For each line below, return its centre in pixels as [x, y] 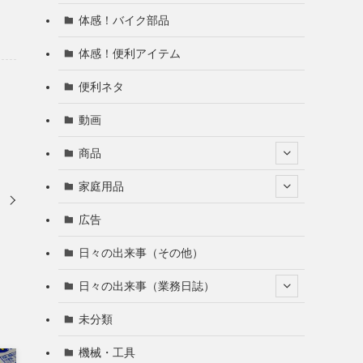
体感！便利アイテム [129, 53]
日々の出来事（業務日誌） [146, 286]
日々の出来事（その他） [141, 252]
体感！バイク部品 [124, 20]
